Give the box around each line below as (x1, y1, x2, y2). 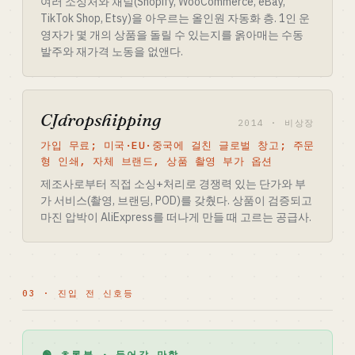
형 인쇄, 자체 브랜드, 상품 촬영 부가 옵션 (40, 155, 273, 168)
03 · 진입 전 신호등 (22, 288, 134, 299)
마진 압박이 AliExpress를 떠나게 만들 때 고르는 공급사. (40, 210, 311, 224)
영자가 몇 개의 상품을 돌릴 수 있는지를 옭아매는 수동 (40, 28, 303, 42)
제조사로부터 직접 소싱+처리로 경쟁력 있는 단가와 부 (40, 177, 306, 191)
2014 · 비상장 (237, 117, 315, 128)
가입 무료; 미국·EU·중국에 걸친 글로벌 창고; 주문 (40, 139, 315, 152)
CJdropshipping (40, 109, 161, 131)
